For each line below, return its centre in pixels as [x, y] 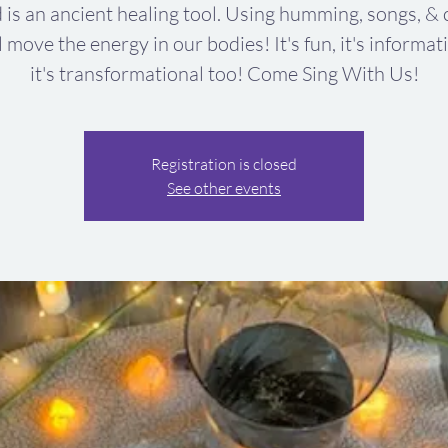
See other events [224, 187]
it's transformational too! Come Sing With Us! [224, 73]
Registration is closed [224, 163]
